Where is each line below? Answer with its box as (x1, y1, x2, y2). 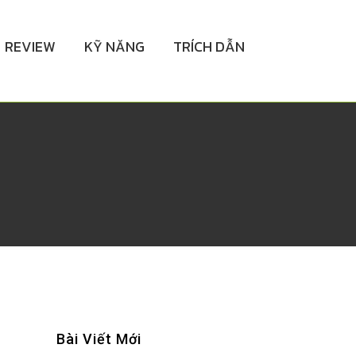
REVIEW (5, 36, 56, 57)
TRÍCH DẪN (173, 36, 245, 57)
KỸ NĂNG (84, 36, 145, 57)
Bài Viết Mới (56, 331, 141, 347)
